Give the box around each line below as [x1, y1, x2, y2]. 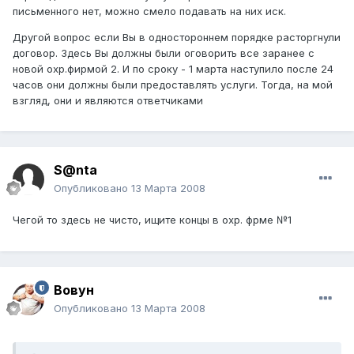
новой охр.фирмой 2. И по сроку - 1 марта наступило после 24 [13, 62, 333, 75]
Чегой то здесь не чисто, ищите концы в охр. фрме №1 [13, 213, 292, 227]
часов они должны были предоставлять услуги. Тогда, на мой [13, 77, 333, 91]
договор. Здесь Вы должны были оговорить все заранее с [13, 46, 314, 59]
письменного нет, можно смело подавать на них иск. [13, 4, 286, 17]
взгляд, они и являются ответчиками [13, 93, 203, 107]
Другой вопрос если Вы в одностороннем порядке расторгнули [13, 30, 341, 43]
